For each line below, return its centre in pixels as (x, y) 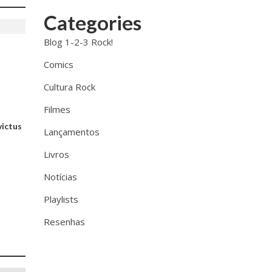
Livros (57, 154)
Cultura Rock (70, 87)
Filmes (57, 109)
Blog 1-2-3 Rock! (79, 42)
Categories (93, 22)
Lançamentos (72, 132)
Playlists (61, 199)
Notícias (61, 177)
